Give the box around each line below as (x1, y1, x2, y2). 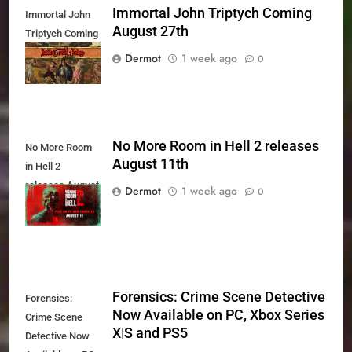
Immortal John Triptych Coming (112, 5, 312, 21)
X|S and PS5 (112, 325, 188, 342)
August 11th (112, 156, 189, 172)
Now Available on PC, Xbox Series (112, 307, 324, 324)
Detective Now (25, 330, 90, 343)
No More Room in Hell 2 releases (112, 137, 319, 154)
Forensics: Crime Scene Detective (112, 289, 325, 306)
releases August (25, 178, 99, 191)
